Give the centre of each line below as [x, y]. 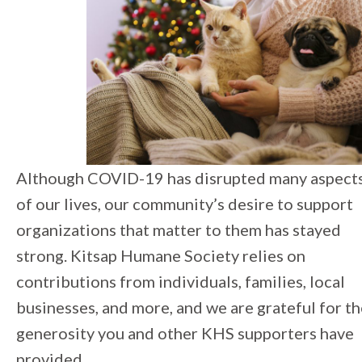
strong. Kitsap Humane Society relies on [161, 256]
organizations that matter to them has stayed [179, 230]
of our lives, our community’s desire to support [185, 204]
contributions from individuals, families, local [181, 282]
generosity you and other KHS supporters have [185, 333]
